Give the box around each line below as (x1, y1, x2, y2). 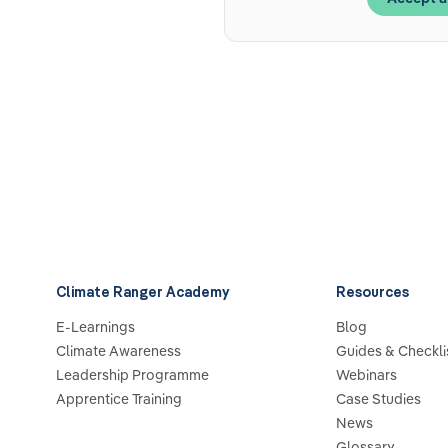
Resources (336, 283, 409, 301)
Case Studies (336, 390, 421, 408)
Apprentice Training (56, 390, 182, 408)
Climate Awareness (56, 342, 181, 360)
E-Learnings (56, 318, 135, 336)
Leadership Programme (56, 366, 209, 384)
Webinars (336, 366, 397, 384)
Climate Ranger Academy (56, 283, 229, 301)
